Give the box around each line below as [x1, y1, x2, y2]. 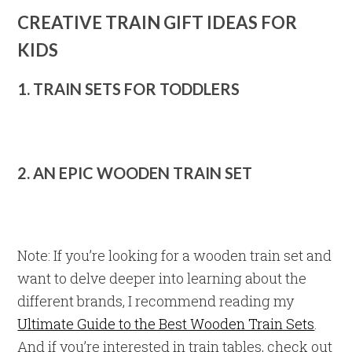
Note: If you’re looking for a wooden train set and [17, 246, 332, 265]
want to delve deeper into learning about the [17, 269, 307, 288]
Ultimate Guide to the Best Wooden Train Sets [17, 314, 315, 333]
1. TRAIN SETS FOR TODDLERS [17, 79, 240, 98]
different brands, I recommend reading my [17, 291, 295, 310]
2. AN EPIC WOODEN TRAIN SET [17, 163, 253, 182]
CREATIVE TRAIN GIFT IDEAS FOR [17, 12, 298, 33]
